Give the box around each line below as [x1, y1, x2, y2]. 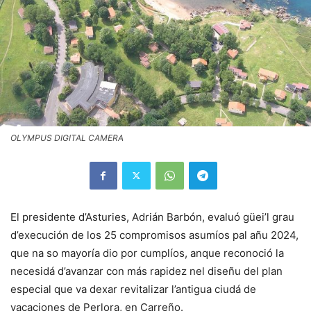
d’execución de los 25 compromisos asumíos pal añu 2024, [10, 228, 299, 242]
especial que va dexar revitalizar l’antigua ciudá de [10, 282, 256, 296]
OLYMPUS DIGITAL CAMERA [10, 132, 124, 143]
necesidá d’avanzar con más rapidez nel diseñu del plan [10, 264, 283, 278]
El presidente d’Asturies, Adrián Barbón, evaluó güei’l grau [10, 210, 294, 224]
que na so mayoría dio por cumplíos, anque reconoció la [10, 246, 284, 260]
